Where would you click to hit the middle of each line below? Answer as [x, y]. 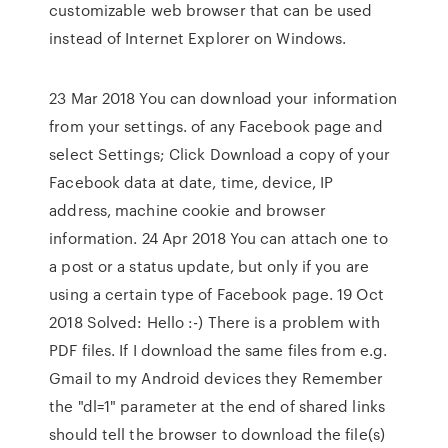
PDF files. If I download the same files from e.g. [218, 350]
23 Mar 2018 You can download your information [223, 98]
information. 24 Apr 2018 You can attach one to [218, 238]
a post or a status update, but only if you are [209, 266]
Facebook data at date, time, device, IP [191, 182]
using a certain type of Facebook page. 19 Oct [216, 294]
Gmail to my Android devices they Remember [216, 378]
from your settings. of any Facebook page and [216, 126]
